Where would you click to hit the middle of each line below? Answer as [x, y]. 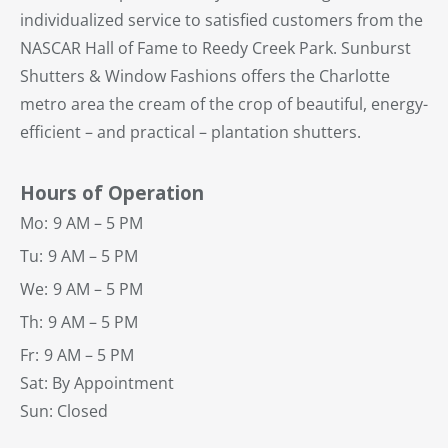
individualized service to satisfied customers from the [221, 20]
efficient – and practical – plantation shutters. [190, 132]
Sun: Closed [66, 411]
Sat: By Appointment [97, 383]
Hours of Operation [112, 193]
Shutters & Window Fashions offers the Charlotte [205, 76]
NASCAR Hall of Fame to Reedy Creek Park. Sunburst [215, 48]
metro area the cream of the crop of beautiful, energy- [224, 104]
